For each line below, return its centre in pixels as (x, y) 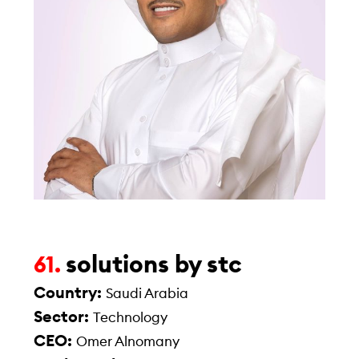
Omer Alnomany (128, 341)
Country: (70, 293)
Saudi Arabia (147, 293)
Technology (131, 317)
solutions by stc (154, 265)
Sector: (64, 317)
